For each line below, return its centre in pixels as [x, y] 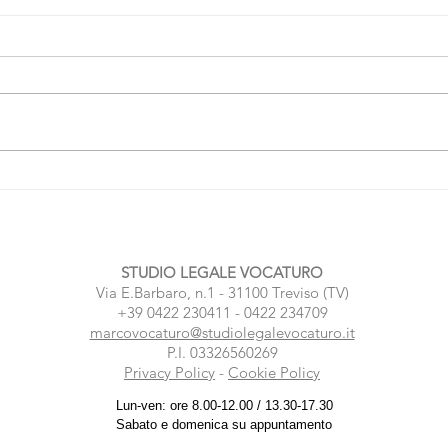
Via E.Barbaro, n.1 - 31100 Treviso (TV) [222, 293]
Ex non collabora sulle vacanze [200, 181]
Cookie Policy [274, 373]
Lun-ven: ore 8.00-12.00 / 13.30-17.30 [224, 406]
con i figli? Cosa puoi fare [177, 202]
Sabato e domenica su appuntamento [224, 425]
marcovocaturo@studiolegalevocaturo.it [222, 333]
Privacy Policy [169, 373]
